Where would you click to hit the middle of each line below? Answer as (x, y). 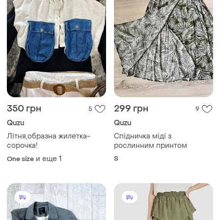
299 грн (131, 109)
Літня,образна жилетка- (33, 137)
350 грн (24, 109)
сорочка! (22, 146)
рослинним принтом (151, 146)
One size (20, 159)
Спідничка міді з (143, 137)
